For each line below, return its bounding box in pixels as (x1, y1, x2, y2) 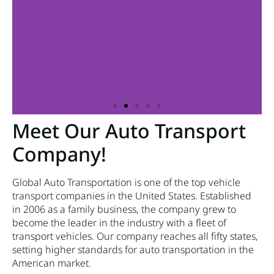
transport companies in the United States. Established (12, 189, 251, 203)
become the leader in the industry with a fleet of (12, 216, 226, 230)
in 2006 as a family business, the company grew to (12, 202, 236, 217)
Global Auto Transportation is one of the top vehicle (12, 176, 240, 190)
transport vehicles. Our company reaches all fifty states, (12, 229, 258, 243)
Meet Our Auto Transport (12, 117, 246, 144)
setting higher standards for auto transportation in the (12, 243, 254, 257)
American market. (12, 256, 91, 270)
